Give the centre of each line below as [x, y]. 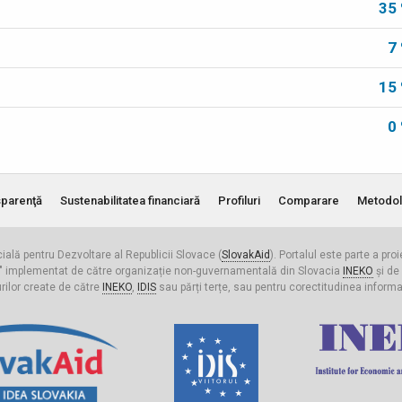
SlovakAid [246, 255]
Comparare [308, 201]
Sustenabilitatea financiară [130, 201]
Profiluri [239, 201]
